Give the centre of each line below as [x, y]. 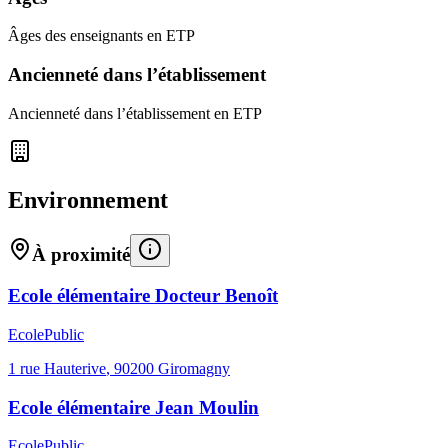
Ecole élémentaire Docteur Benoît [143, 296]
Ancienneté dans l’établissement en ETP [135, 113]
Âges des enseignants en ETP [101, 36]
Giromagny [194, 368]
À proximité [81, 254]
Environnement [88, 199]
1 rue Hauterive [57, 368]
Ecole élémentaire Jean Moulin [133, 407]
